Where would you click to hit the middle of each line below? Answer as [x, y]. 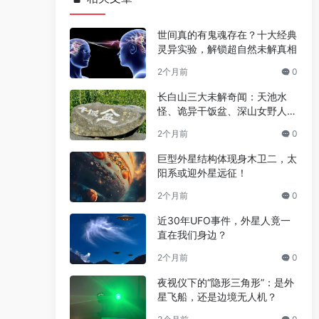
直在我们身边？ [192, 235]
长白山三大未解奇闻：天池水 [222, 97]
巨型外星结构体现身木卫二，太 [227, 159]
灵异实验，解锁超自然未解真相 [227, 49]
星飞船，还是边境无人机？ [217, 297]
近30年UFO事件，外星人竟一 [224, 221]
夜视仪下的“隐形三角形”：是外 [225, 283]
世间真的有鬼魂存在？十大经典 [227, 35]
